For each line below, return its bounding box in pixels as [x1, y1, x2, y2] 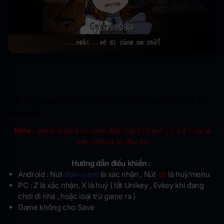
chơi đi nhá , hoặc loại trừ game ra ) [18, 191, 135, 201]
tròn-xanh [64, 169, 98, 179]
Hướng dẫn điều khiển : [71, 158, 152, 168]
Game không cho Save [18, 202, 94, 212]
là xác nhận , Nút [98, 169, 158, 179]
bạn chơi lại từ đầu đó [76, 136, 148, 146]
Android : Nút [18, 169, 64, 179]
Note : [13, 125, 37, 135]
